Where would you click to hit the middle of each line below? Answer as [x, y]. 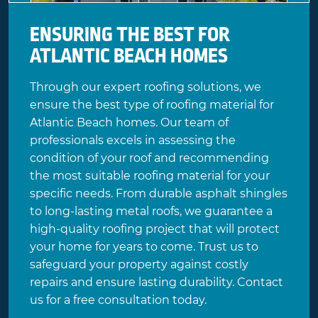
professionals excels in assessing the [133, 141]
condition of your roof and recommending [149, 158]
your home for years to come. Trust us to [144, 247]
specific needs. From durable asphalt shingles [159, 194]
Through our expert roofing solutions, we [146, 87]
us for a [51, 300]
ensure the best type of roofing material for [152, 105]
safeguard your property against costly [139, 265]
